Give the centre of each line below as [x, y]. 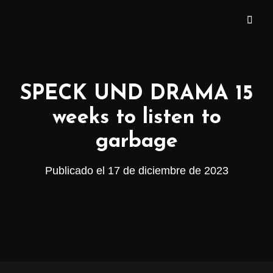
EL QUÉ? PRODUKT [78, 28]
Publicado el [76, 171]
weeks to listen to [136, 118]
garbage [136, 142]
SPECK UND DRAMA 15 [136, 94]
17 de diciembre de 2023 [168, 171]
